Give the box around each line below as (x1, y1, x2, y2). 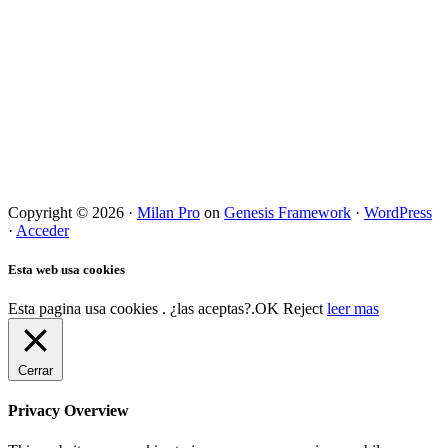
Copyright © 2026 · (8, 203, 137, 221)
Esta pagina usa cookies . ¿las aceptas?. (8, 299, 255, 317)
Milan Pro (137, 203, 200, 221)
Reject (283, 299, 323, 317)
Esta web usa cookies (8, 261, 125, 277)
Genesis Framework (224, 203, 351, 221)
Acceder (16, 221, 69, 239)
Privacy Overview (8, 402, 129, 420)
